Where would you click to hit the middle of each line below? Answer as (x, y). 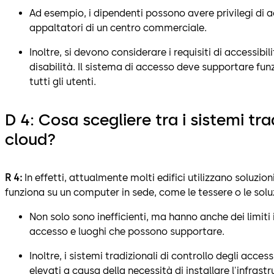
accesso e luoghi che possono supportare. (127, 231)
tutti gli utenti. (63, 81)
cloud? (30, 140)
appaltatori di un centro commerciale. (118, 28)
